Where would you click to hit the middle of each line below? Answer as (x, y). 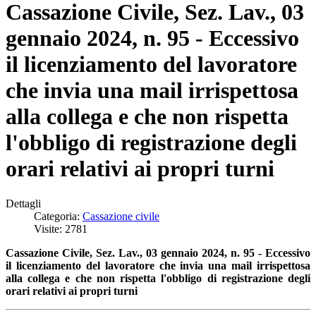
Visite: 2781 (61, 229)
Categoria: (58, 216)
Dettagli (23, 203)
